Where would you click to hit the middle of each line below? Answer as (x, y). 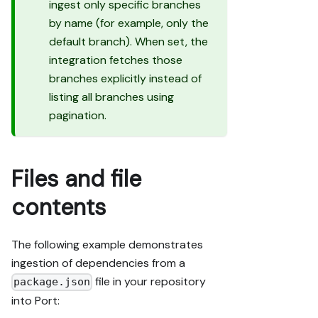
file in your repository (149, 282)
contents (59, 208)
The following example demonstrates (107, 245)
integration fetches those (116, 60)
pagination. (78, 116)
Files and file (76, 179)
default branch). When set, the (128, 42)
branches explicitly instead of (125, 79)
